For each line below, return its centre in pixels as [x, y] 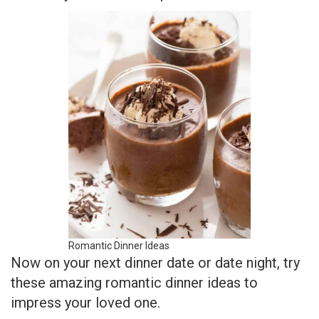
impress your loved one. [85, 242]
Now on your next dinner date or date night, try [155, 202]
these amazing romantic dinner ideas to [134, 222]
